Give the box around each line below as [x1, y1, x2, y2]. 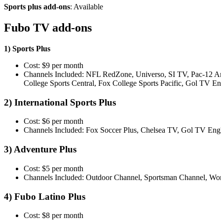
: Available [70, 2, 103, 11]
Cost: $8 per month [24, 211, 83, 220]
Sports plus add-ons [4, 2, 70, 11]
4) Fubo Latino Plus [4, 191, 85, 202]
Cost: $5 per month [24, 164, 83, 173]
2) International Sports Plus [4, 97, 116, 108]
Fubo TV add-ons [4, 21, 92, 35]
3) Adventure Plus [4, 144, 76, 155]
